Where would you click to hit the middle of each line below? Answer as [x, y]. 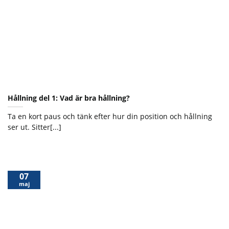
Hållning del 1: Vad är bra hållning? [69, 98]
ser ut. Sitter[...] [35, 127]
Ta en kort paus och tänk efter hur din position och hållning [110, 117]
